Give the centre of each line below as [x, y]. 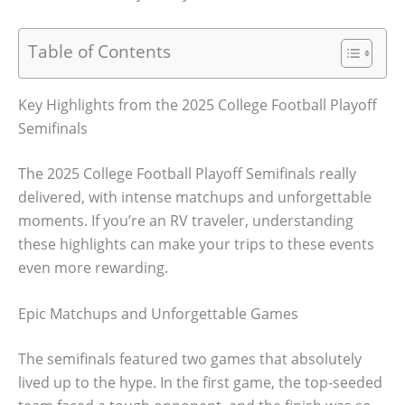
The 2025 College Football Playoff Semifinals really [187, 173]
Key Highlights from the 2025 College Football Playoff [198, 104]
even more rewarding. [93, 267]
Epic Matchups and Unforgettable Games [158, 314]
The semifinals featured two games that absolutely [190, 359]
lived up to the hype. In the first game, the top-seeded [200, 383]
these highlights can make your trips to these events [196, 244]
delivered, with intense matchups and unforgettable [195, 197]
